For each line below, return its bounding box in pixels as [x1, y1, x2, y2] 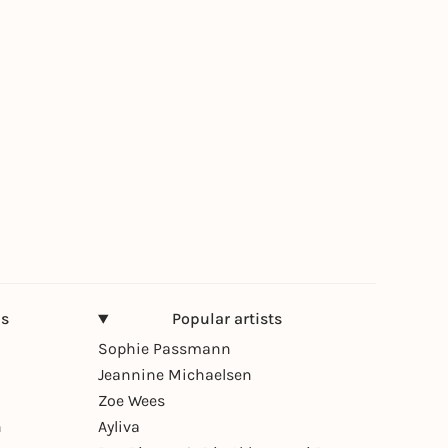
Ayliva [98, 417, 140, 437]
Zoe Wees [98, 391, 165, 411]
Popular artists [172, 309, 283, 329]
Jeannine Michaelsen [98, 365, 252, 385]
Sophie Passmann [98, 339, 231, 359]
